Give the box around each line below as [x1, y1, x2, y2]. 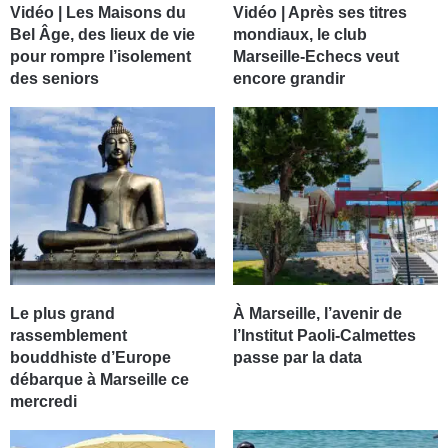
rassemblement [10, 327, 128, 345]
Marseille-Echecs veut [232, 48, 399, 66]
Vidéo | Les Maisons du [10, 4, 187, 22]
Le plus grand [10, 305, 116, 323]
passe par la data [232, 349, 362, 367]
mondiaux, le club [232, 26, 367, 44]
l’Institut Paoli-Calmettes [232, 327, 416, 345]
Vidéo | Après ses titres [232, 4, 407, 22]
